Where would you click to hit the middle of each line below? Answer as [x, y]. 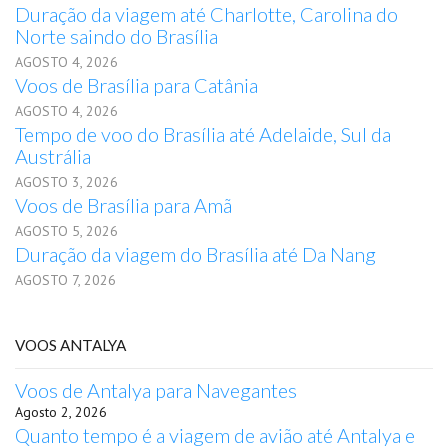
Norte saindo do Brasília [116, 36]
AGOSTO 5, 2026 [66, 231]
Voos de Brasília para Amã [123, 205]
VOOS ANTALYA [70, 345]
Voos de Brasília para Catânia [136, 85]
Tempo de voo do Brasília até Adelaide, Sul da [203, 134]
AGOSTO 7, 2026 [65, 280]
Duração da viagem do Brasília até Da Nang [195, 254]
